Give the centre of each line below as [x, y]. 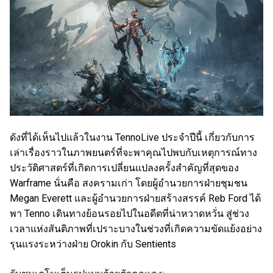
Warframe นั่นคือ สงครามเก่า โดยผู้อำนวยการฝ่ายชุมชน [129, 183]
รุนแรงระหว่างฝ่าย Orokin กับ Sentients [93, 244]
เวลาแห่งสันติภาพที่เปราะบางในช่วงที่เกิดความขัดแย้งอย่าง [136, 229]
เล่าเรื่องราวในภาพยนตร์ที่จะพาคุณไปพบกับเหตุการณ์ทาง [133, 153]
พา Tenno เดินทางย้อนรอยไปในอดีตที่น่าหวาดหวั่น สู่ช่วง [129, 214]
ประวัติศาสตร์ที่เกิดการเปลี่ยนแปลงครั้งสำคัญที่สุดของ [124, 168]
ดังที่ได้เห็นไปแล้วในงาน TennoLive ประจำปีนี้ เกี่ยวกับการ [132, 138]
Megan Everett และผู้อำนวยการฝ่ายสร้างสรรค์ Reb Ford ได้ [135, 199]
